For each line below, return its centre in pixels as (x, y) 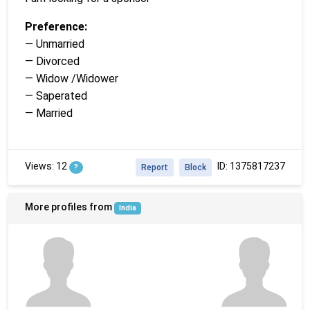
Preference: (56, 26)
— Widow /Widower (72, 78)
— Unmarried (55, 44)
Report (155, 167)
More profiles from (70, 207)
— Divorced (52, 61)
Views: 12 (47, 166)
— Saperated (56, 95)
